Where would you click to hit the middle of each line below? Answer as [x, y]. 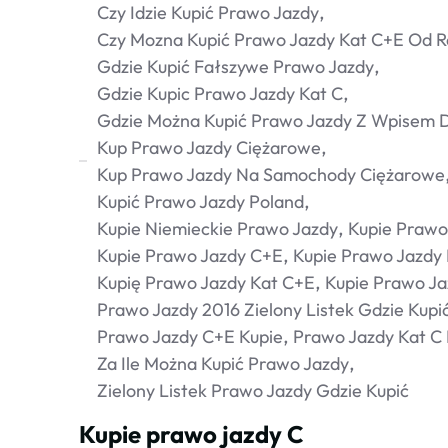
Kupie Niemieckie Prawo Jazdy [217, 228]
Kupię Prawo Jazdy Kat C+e [206, 282]
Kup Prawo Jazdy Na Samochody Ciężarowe [271, 174]
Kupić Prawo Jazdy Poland [200, 201]
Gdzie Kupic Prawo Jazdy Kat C [220, 93]
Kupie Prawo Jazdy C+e [190, 255]
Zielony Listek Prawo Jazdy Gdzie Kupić [253, 390]
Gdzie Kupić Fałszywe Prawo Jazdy [235, 66]
